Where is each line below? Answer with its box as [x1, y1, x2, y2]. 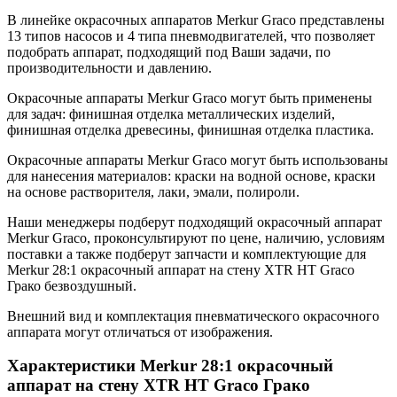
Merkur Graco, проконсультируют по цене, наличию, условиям [7, 230, 385, 245]
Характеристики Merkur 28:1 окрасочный [7, 356, 333, 376]
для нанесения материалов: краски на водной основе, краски [7, 167, 376, 183]
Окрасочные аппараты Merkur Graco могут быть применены [7, 90, 372, 105]
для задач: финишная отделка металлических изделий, [7, 105, 335, 121]
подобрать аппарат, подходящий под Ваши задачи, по [7, 43, 331, 59]
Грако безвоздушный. [7, 277, 136, 293]
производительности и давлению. [7, 59, 212, 75]
